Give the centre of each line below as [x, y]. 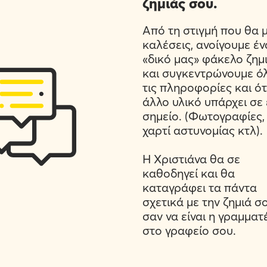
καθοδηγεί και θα [188, 173]
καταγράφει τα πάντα [199, 187]
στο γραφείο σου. [189, 230]
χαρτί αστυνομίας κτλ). [202, 130]
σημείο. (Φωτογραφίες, [203, 116]
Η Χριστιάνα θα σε [191, 159]
